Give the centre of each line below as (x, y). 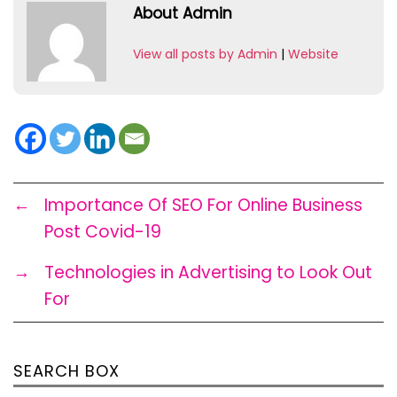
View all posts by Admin (205, 54)
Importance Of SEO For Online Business (203, 206)
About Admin (183, 14)
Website (313, 54)
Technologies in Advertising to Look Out (208, 273)
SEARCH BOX (66, 371)
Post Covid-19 (103, 232)
